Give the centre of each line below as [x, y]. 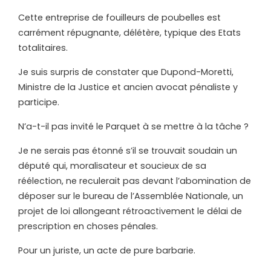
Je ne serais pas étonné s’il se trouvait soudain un [128, 150]
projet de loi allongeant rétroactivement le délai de [130, 211]
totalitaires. [43, 47]
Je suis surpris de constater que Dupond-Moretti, [126, 72]
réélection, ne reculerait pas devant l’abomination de [135, 181]
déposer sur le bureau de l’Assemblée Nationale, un [131, 196]
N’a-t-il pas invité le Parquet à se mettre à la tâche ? [133, 126]
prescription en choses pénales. [88, 226]
